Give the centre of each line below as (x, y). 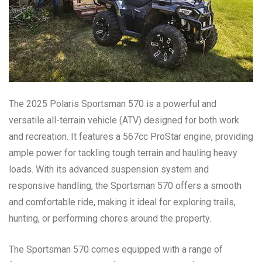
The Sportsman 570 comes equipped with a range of (116, 249)
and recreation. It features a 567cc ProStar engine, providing (131, 136)
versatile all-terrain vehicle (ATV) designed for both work (124, 120)
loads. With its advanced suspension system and (109, 169)
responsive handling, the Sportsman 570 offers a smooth (125, 185)
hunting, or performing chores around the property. (110, 218)
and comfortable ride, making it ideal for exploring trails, (122, 202)
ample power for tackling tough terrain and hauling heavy (123, 153)
